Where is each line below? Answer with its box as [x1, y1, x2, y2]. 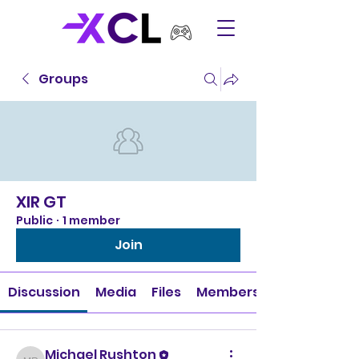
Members [196, 283, 260, 301]
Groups [38, 70, 88, 88]
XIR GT [16, 191, 67, 213]
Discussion [7, 283, 80, 301]
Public [16, 212, 53, 228]
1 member [63, 212, 120, 228]
